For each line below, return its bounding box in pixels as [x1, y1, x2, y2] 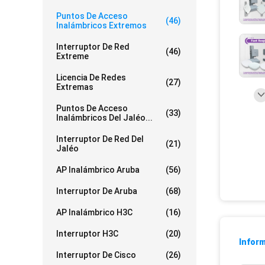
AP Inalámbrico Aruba [56, 165, 140, 174]
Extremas [56, 82, 93, 92]
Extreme [56, 51, 89, 61]
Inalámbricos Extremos [56, 21, 147, 30]
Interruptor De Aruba [56, 186, 137, 196]
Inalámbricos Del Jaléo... [56, 113, 153, 122]
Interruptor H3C [56, 229, 118, 238]
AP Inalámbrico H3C [56, 208, 132, 217]
